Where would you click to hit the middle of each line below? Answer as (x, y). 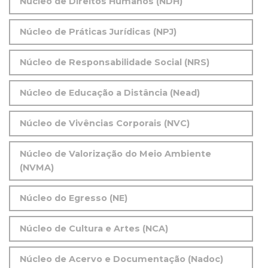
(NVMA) (37, 168)
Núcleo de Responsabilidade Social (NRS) (115, 63)
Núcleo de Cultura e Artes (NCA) (94, 229)
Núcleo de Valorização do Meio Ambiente (115, 154)
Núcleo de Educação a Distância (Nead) (110, 93)
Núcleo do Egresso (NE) (74, 198)
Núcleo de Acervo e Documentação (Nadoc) (121, 259)
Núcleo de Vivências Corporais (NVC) (105, 124)
